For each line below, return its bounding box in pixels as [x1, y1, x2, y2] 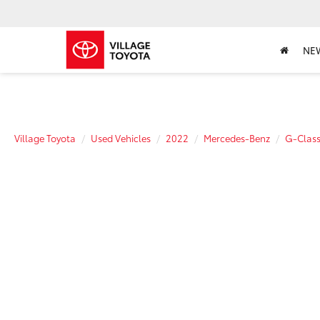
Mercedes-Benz [204, 131, 270, 144]
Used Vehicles [91, 131, 151, 144]
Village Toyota [14, 131, 76, 144]
